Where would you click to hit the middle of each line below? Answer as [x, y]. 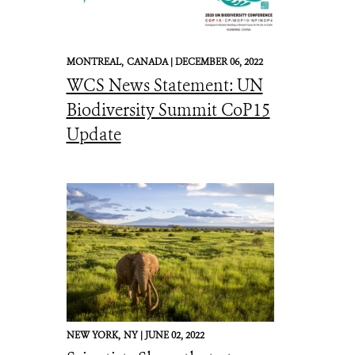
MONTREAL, [95, 62]
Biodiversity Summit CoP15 [168, 110]
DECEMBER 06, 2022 [219, 62]
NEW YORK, [93, 335]
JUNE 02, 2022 [174, 335]
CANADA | [151, 62]
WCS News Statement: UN [164, 86]
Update [94, 135]
